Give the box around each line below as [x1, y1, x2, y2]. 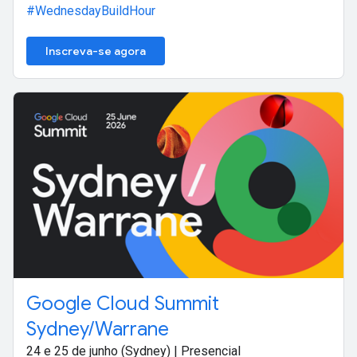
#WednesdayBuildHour [26, 2, 155, 18]
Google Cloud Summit [26, 291, 219, 316]
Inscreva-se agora [45, 43, 146, 58]
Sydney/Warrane [26, 316, 169, 341]
